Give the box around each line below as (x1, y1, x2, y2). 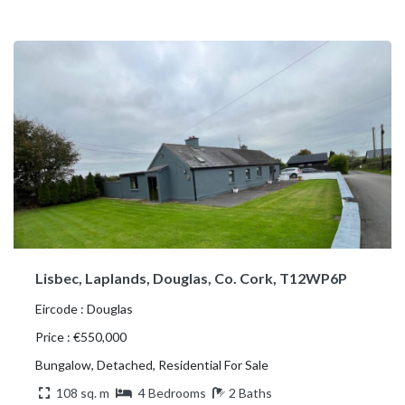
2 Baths (229, 384, 272, 400)
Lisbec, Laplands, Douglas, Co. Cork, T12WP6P (35, 268, 347, 287)
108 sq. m (53, 384, 112, 400)
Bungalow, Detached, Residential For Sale (35, 356, 268, 372)
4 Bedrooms (138, 384, 206, 400)
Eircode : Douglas (35, 300, 133, 316)
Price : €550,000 (35, 328, 127, 344)
